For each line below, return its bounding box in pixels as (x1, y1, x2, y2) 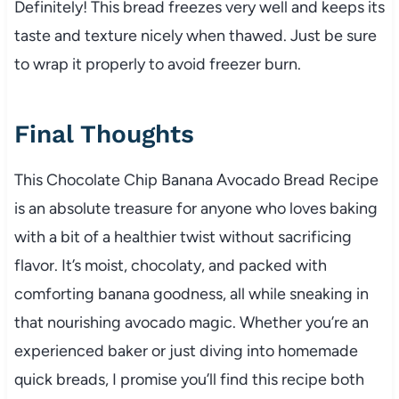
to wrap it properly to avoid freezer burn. (13, 53, 301, 74)
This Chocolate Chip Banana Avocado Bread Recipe (13, 169, 379, 190)
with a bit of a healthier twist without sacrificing (13, 226, 352, 247)
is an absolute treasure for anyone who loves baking (13, 198, 378, 218)
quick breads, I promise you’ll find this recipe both (13, 369, 364, 389)
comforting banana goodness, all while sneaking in (13, 283, 369, 304)
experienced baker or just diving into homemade (13, 340, 358, 361)
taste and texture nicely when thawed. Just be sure (13, 25, 377, 45)
